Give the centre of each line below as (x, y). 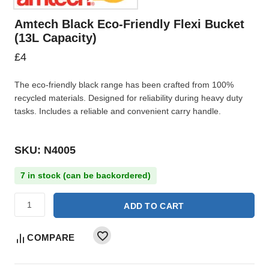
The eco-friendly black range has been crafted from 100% (124, 85)
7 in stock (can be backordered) (86, 176)
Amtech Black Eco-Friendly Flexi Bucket (129, 24)
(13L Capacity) (56, 38)
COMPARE (51, 238)
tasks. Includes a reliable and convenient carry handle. (118, 111)
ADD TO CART (154, 206)
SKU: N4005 (45, 150)
